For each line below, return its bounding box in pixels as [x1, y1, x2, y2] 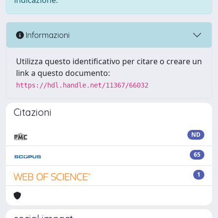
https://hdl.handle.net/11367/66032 [16, 81, 148, 89]
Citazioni [14, 106, 52, 118]
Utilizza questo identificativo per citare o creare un [16, 56, 202, 67]
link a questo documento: [16, 68, 110, 78]
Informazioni [24, 30, 70, 40]
